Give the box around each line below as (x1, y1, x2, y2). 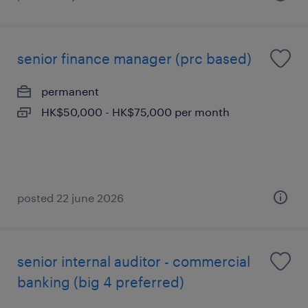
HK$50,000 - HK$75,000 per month (41, 105, 230, 118)
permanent (41, 85, 99, 98)
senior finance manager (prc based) (17, 50, 252, 67)
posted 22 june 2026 (17, 191, 124, 204)
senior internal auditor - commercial (17, 253, 250, 269)
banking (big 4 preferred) (17, 274, 184, 290)
